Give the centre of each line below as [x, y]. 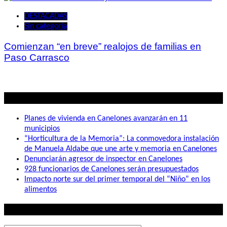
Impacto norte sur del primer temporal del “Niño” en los [117, 179]
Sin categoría [46, 26]
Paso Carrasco [37, 57]
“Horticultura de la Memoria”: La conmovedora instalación [122, 139]
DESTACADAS [46, 16]
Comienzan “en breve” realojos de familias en [103, 46]
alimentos [41, 189]
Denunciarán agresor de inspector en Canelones [103, 159]
